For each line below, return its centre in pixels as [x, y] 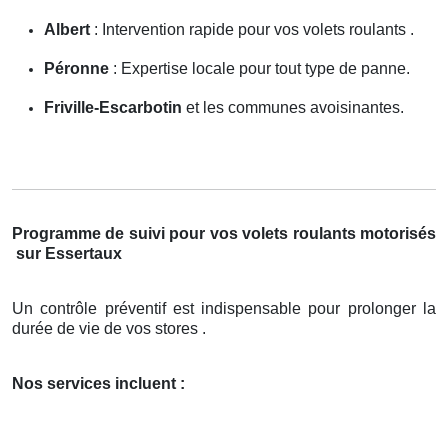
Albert [67, 29]
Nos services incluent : [98, 383]
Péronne [76, 68]
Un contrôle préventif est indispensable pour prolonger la [224, 308]
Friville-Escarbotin [113, 107]
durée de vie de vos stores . [109, 328]
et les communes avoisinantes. [293, 107]
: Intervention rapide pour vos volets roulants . [252, 29]
